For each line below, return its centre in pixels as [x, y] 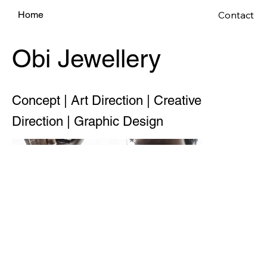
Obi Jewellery [86, 58]
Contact [236, 15]
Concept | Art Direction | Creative [107, 100]
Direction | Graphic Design [88, 121]
